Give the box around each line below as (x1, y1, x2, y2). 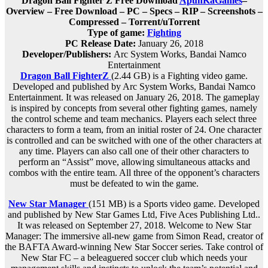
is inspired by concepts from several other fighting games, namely (11, 103, 257, 114)
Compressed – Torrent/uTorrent (68, 17, 200, 28)
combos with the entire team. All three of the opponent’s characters (8, 167, 260, 178)
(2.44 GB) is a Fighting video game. (111, 71, 248, 81)
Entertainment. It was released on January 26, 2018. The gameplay (8, 92, 260, 103)
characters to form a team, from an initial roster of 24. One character (7, 124, 261, 135)
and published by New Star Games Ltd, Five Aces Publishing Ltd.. (8, 209, 260, 220)
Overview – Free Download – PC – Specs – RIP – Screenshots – (5, 6, 263, 17)
